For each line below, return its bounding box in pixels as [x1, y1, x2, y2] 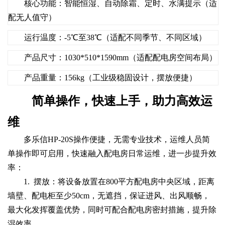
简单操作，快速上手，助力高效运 [32, 94, 212, 107]
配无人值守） [8, 13, 56, 22]
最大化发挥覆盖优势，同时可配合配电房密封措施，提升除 [8, 205, 216, 214]
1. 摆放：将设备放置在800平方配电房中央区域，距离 [24, 177, 214, 186]
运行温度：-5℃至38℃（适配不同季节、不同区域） [24, 33, 206, 42]
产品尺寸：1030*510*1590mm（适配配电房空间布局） [24, 53, 217, 62]
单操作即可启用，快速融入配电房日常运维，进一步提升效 [8, 149, 216, 158]
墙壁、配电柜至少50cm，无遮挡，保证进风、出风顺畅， [8, 191, 210, 200]
